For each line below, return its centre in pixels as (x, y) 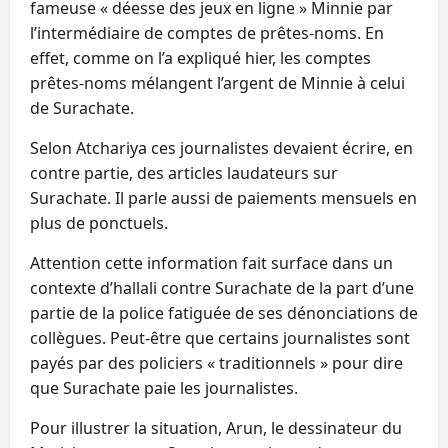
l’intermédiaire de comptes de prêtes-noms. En (207, 32)
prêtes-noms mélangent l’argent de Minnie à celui (217, 82)
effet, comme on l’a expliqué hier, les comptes (200, 57)
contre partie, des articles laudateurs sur (184, 172)
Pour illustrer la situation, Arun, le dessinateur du (216, 427)
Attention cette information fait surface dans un (211, 262)
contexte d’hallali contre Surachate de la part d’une (222, 287)
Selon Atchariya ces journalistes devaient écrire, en (221, 147)
